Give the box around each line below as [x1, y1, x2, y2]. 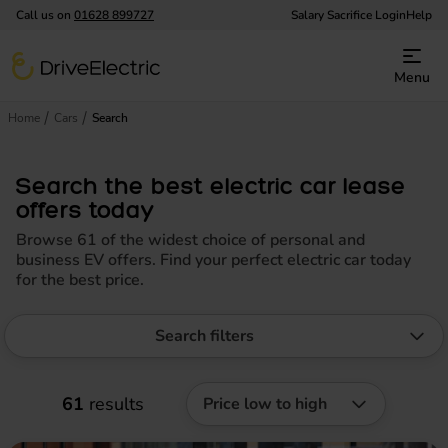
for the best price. [16, 269, 144, 291]
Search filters [154, 325, 254, 347]
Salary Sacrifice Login [291, 7, 406, 23]
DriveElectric [11, 52, 103, 74]
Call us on [16, 7, 74, 23]
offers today [16, 195, 154, 224]
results [84, 392, 144, 416]
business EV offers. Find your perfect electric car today [16, 249, 411, 271]
